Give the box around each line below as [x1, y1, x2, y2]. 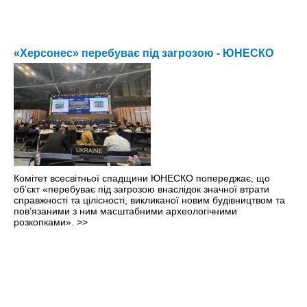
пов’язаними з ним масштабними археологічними [14, 206, 237, 217]
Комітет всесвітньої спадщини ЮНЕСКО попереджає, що [14, 173, 270, 184]
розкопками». [14, 217, 77, 228]
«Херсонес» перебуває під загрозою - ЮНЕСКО [14, 47, 273, 60]
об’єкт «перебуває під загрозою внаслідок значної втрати [14, 184, 269, 195]
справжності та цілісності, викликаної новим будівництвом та [14, 195, 285, 206]
